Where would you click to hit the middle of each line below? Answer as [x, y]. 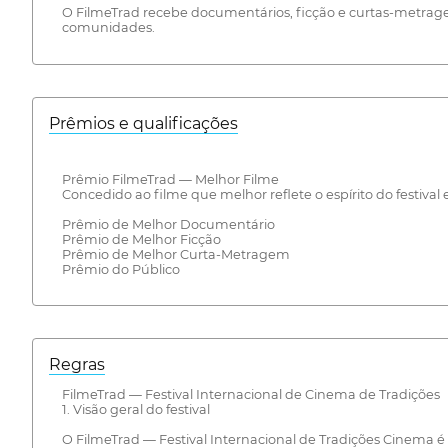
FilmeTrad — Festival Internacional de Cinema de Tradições [250, 395]
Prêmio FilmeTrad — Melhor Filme [170, 179]
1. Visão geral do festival [135, 410]
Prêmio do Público [120, 269]
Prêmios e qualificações [143, 124]
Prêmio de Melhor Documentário [168, 224]
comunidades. [108, 28]
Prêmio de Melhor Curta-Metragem [175, 254]
